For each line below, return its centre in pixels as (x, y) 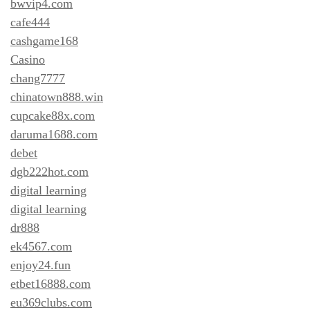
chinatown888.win (57, 97)
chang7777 (38, 78)
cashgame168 (44, 40)
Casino (28, 59)
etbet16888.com (51, 283)
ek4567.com (41, 246)
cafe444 (30, 22)
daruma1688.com (54, 134)
